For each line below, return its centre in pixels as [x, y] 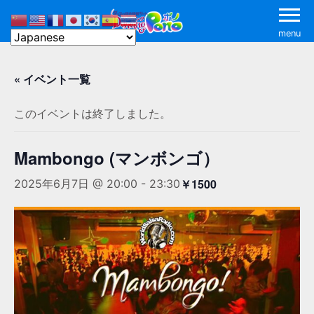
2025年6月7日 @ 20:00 [76, 184]
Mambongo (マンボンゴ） [117, 158]
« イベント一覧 [52, 79]
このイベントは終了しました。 [93, 114]
